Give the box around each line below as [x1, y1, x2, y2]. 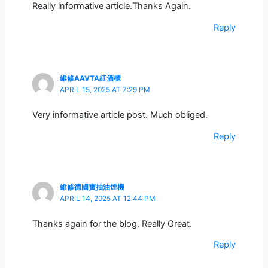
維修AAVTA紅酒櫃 [59, 74, 121, 83]
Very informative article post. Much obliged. [32, 109, 208, 120]
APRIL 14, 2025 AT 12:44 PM [59, 194, 156, 203]
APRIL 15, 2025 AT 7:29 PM [59, 86, 150, 95]
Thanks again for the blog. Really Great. [32, 218, 192, 229]
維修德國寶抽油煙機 [59, 183, 124, 192]
